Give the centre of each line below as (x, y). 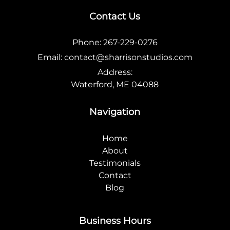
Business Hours (115, 220)
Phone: (88, 43)
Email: (51, 57)
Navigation (115, 112)
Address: (115, 72)
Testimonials (115, 163)
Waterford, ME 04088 (115, 85)
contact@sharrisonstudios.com (128, 57)
